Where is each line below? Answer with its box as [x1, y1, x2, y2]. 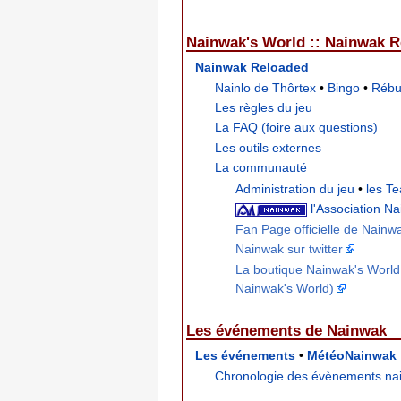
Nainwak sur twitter [235, 242, 343, 257]
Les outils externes [215, 140, 322, 155]
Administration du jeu [235, 182, 354, 196]
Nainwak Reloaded [195, 60, 309, 75]
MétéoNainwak [307, 348, 397, 363]
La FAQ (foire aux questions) [215, 120, 379, 135]
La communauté [215, 160, 308, 175]
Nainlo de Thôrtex [215, 80, 317, 95]
